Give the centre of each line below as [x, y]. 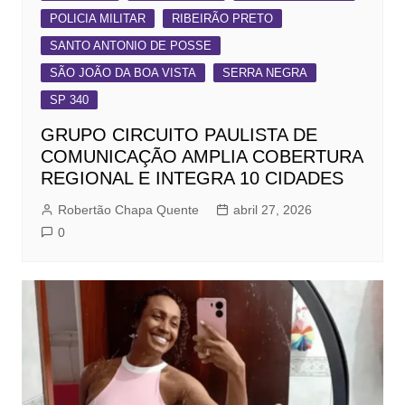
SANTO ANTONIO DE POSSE [130, 45]
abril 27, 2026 [272, 209]
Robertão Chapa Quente [128, 209]
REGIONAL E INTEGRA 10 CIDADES [192, 178]
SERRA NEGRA [264, 72]
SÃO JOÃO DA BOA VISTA [122, 72]
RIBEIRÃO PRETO [222, 18]
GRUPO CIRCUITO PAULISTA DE [179, 134]
